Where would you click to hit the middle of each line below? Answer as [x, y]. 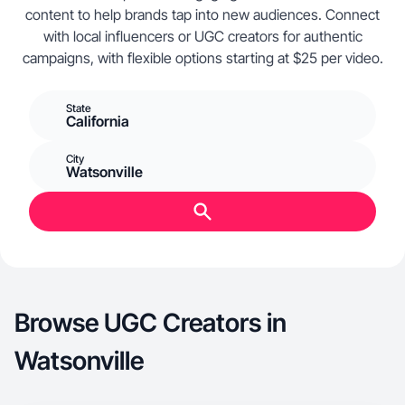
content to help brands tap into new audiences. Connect [202, 14]
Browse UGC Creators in [151, 323]
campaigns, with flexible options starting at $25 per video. [202, 58]
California [98, 121]
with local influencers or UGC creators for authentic [202, 36]
